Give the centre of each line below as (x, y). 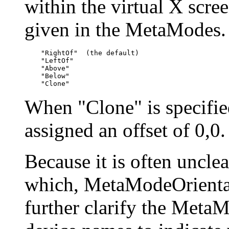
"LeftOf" (49, 60)
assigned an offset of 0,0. (125, 130)
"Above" (47, 68)
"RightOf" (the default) (82, 53)
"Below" (47, 76)
